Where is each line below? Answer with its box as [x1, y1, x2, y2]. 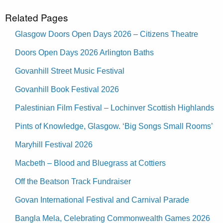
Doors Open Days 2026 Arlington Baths [15, 48, 154, 57]
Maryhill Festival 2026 [15, 140, 93, 149]
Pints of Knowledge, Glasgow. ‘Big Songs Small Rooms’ [15, 121, 213, 130]
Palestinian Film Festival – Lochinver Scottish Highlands [15, 103, 214, 112]
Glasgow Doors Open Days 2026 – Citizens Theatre [15, 29, 198, 38]
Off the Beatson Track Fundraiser [15, 177, 131, 186]
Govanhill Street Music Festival [15, 66, 124, 75]
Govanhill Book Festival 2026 [15, 85, 119, 94]
